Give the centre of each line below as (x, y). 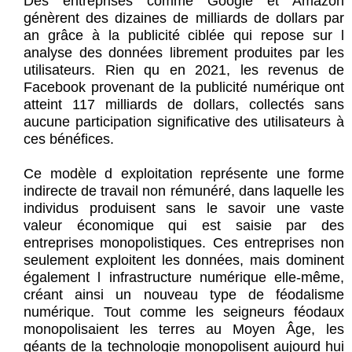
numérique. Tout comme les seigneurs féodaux (184, 312)
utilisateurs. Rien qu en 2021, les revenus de (184, 70)
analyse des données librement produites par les (184, 53)
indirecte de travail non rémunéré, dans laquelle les (184, 191)
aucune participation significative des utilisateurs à (184, 122)
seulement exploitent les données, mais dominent (184, 260)
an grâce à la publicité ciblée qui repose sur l (184, 36)
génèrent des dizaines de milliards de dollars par (184, 18)
